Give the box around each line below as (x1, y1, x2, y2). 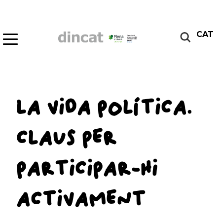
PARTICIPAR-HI (16, 155, 157, 183)
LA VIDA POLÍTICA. (16, 94, 192, 121)
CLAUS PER (16, 125, 116, 152)
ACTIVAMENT (16, 186, 146, 213)
